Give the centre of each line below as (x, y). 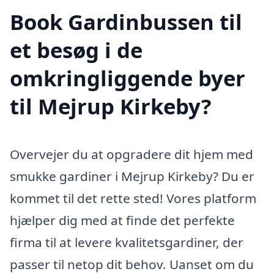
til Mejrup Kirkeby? (111, 106)
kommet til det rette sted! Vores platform (133, 198)
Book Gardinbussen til (126, 21)
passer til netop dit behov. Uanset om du (132, 264)
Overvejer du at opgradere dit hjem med (131, 154)
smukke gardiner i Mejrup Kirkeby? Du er (132, 176)
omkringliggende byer (128, 78)
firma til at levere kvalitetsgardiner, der (127, 242)
